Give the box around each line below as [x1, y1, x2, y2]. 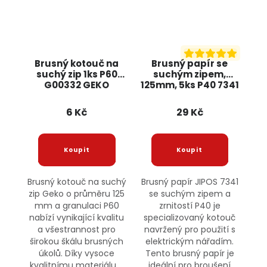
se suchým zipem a [148, 188, 231, 200]
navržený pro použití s [144, 223, 235, 236]
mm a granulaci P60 [34, 200, 119, 212]
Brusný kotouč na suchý [27, 176, 126, 188]
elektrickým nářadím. [145, 235, 234, 248]
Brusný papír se [151, 57, 228, 70]
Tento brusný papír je [145, 247, 234, 260]
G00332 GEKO [44, 79, 110, 92]
